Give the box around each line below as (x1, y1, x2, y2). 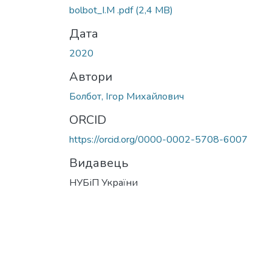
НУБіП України (69, 175, 138, 189)
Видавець (69, 154, 128, 171)
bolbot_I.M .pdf (69, 3, 135, 17)
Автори (69, 68, 112, 85)
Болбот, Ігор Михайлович (69, 89, 184, 103)
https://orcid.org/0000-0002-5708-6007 (69, 132, 248, 146)
